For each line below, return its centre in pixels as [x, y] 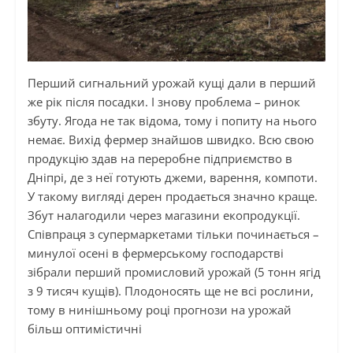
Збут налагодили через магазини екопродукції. [163, 216]
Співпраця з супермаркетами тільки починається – [173, 234]
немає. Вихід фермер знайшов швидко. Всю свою [170, 140]
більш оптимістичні [84, 329]
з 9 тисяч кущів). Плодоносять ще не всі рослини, [170, 291]
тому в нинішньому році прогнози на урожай [159, 310]
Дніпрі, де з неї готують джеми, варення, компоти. [172, 178]
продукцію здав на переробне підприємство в [160, 159]
